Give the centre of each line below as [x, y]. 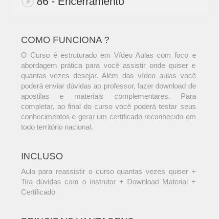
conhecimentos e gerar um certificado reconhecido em [108, 117]
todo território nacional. [57, 127]
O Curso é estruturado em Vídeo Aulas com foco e [108, 55]
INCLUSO [42, 156]
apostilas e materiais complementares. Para [108, 96]
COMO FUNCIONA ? [65, 40]
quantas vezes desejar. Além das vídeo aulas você [108, 76]
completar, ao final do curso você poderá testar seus [108, 107]
